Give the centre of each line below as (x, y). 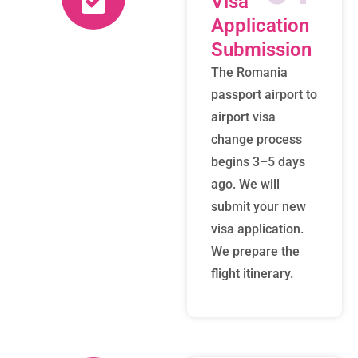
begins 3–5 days (258, 162)
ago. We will (245, 184)
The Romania (249, 72)
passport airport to (264, 95)
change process (257, 139)
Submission (261, 50)
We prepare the (255, 251)
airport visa (243, 117)
